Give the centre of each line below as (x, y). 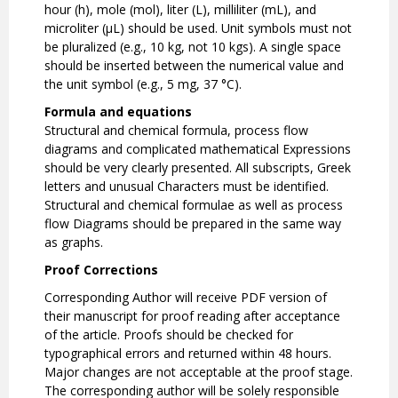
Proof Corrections (101, 270)
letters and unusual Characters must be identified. (187, 187)
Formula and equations (120, 112)
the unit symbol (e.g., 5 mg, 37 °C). (143, 84)
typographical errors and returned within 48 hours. (188, 354)
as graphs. (74, 243)
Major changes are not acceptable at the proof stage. (199, 372)
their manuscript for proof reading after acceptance (192, 316)
